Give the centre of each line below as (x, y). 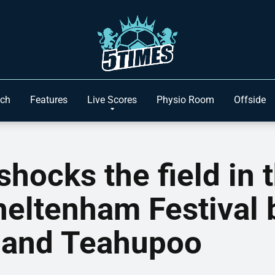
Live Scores (112, 100)
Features (49, 100)
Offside (250, 100)
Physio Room (185, 100)
